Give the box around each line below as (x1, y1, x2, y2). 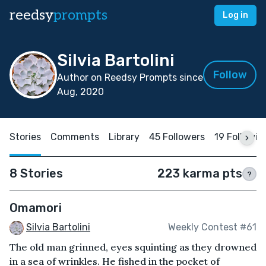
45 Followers (149, 131, 205, 142)
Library (109, 131, 140, 142)
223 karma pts (157, 166, 242, 180)
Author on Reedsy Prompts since (57, 72, 203, 83)
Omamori (9, 201, 62, 215)
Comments (50, 131, 99, 142)
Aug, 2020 (57, 86, 104, 97)
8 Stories (9, 166, 63, 180)
